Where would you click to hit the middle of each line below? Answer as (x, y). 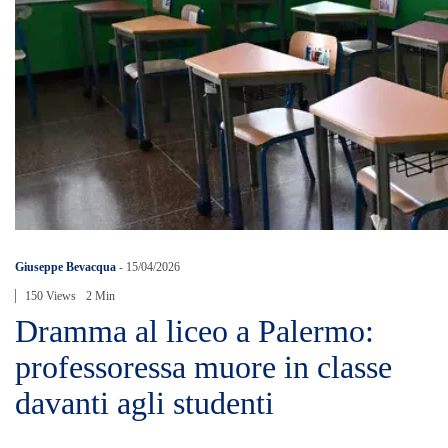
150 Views (50, 295)
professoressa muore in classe (203, 366)
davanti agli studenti (144, 402)
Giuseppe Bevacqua (65, 266)
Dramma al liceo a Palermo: (194, 330)
